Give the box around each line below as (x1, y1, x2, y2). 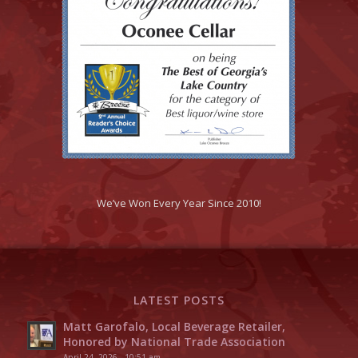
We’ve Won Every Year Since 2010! (96, 195, 261, 210)
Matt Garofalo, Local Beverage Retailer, (62, 318, 285, 334)
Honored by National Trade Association (62, 333, 285, 349)
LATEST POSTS (133, 292, 225, 308)
